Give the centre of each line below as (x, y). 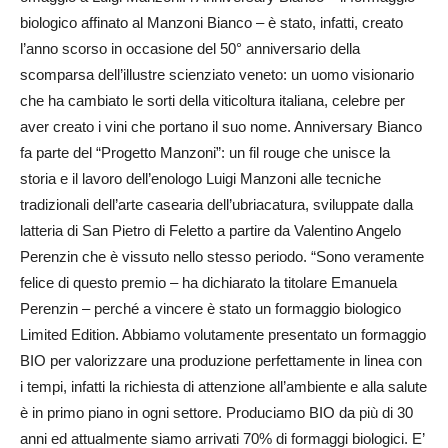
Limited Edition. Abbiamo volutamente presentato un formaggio (223, 334)
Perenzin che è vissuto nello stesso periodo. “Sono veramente (222, 256)
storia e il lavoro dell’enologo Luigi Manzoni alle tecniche (200, 178)
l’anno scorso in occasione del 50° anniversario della (190, 48)
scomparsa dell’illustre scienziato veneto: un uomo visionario (217, 74)
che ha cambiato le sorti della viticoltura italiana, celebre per (212, 100)
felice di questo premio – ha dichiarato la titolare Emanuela (208, 282)
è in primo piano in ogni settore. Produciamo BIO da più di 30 (216, 412)
